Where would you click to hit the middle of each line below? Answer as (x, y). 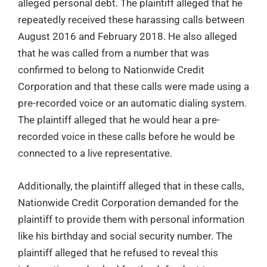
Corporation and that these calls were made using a (133, 87)
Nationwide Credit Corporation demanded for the (128, 203)
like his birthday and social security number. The (125, 236)
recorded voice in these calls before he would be (126, 137)
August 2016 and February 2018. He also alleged (128, 37)
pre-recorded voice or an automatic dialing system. (132, 103)
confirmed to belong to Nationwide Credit (111, 70)
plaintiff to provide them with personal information (131, 220)
